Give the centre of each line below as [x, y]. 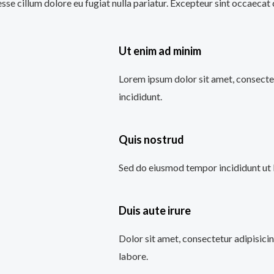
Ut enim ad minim [160, 51]
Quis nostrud [151, 139]
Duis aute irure [155, 210]
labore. [133, 256]
